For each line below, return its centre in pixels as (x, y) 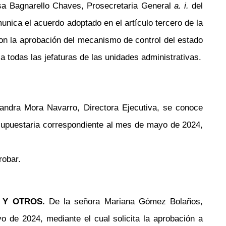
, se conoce (180, 107)
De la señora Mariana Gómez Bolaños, (126, 201)
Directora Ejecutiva (120, 107)
